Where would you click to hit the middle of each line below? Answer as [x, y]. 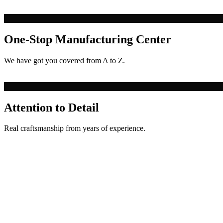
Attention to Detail [52, 107]
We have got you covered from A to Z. [64, 60]
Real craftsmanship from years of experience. [75, 128]
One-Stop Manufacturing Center [88, 39]
